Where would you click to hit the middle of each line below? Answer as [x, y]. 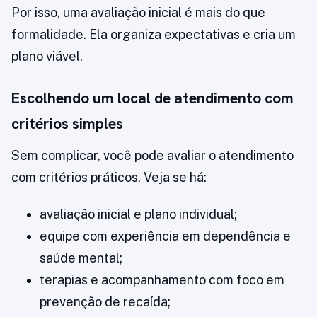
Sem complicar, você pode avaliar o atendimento [152, 156]
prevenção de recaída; [105, 302]
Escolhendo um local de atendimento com [152, 98]
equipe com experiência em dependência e [165, 236]
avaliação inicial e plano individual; [138, 214]
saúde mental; [81, 258]
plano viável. [47, 57]
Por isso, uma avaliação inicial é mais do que [138, 13]
